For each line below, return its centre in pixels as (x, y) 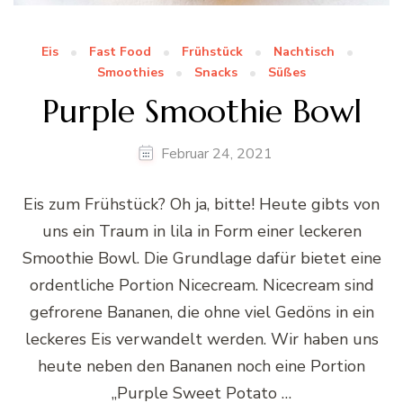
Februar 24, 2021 (216, 153)
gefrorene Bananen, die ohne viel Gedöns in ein (201, 312)
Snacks (216, 72)
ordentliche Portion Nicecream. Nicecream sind (201, 285)
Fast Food (120, 51)
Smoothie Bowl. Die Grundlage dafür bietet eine (201, 258)
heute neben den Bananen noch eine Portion (201, 366)
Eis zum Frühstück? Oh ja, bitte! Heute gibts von (201, 204)
